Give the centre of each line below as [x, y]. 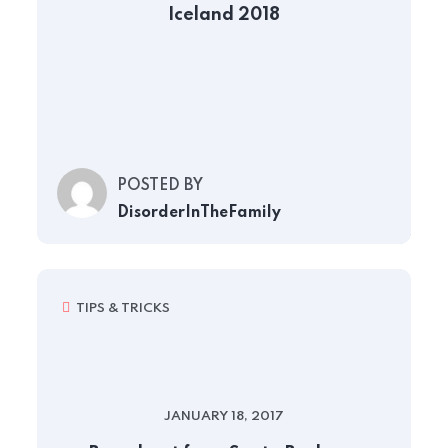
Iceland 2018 [224, 15]
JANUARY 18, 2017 [224, 416]
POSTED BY [160, 186]
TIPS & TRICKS [123, 308]
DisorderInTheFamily [199, 213]
